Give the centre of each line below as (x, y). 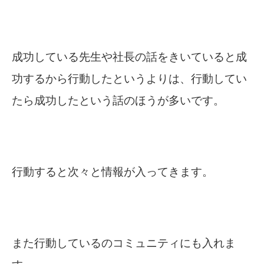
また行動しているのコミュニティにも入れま (124, 243)
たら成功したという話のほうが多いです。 (118, 101)
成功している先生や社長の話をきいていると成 (129, 57)
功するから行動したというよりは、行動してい (129, 79)
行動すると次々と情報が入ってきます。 (113, 172)
